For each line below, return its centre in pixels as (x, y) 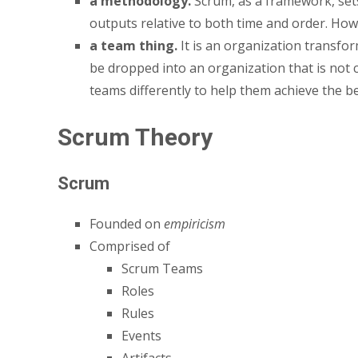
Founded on (127, 223)
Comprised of (130, 246)
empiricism (195, 223)
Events (141, 335)
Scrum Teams (162, 268)
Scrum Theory (135, 137)
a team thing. (135, 45)
